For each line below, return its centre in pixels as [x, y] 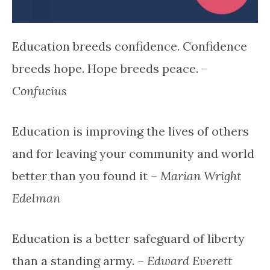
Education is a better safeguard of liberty [128, 238]
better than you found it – [86, 175]
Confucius [39, 90]
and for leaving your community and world [133, 153]
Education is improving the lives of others [130, 131]
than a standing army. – [80, 260]
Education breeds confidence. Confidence [130, 46]
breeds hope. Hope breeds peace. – [110, 68]
